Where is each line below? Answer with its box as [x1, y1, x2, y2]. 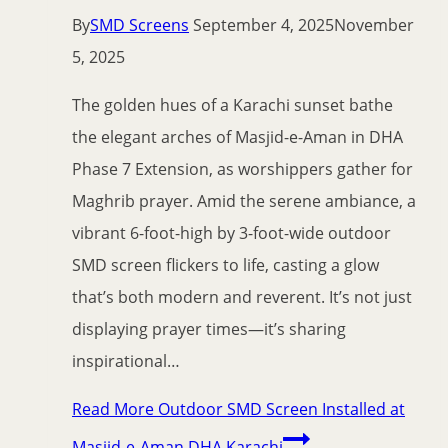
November [334, 14, 414, 37]
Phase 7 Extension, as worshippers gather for [72, 158, 413, 181]
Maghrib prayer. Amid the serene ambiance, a [72, 190, 416, 213]
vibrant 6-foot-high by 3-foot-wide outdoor [72, 222, 391, 245]
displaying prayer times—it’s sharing [72, 318, 346, 341]
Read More [72, 398, 154, 421]
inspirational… [72, 350, 180, 373]
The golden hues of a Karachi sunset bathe [72, 94, 393, 117]
